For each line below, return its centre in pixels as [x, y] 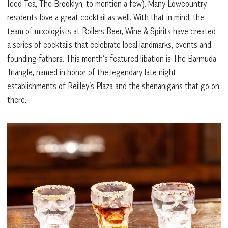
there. [17, 99]
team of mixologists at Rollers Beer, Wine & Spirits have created [111, 31]
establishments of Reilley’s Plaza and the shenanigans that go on [113, 86]
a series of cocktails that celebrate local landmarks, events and [109, 45]
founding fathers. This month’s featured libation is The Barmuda [112, 58]
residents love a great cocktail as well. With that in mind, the [106, 17]
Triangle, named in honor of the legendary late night [92, 72]
